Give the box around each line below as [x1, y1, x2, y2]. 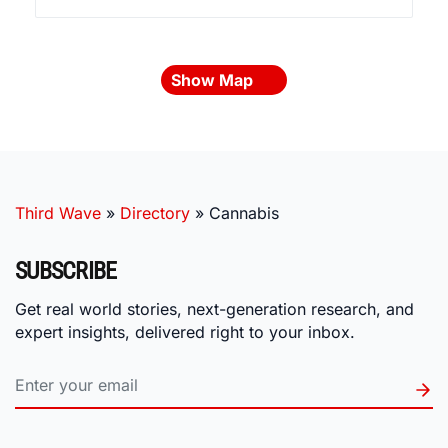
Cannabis [209, 203, 279, 224]
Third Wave [15, 203, 101, 224]
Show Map [171, 70, 257, 91]
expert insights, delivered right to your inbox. [15, 321, 355, 342]
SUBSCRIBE [15, 257, 117, 286]
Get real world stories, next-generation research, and [15, 298, 414, 319]
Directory [120, 203, 190, 224]
